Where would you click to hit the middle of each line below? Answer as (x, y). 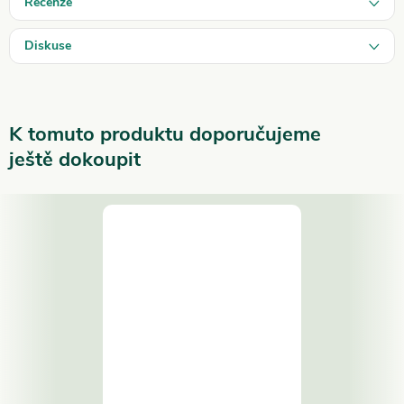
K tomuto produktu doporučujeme (165, 134)
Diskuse (48, 45)
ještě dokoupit (75, 159)
